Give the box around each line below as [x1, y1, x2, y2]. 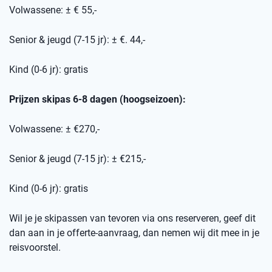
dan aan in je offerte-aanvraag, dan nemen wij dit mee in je [9, 227, 259, 239]
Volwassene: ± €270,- [9, 123, 100, 135]
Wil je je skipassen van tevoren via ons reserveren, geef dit [9, 212, 256, 225]
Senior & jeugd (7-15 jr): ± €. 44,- [9, 34, 145, 46]
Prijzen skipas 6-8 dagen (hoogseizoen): [9, 93, 186, 106]
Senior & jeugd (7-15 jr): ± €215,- [9, 153, 146, 165]
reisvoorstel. [9, 242, 61, 254]
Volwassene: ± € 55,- [9, 4, 97, 16]
